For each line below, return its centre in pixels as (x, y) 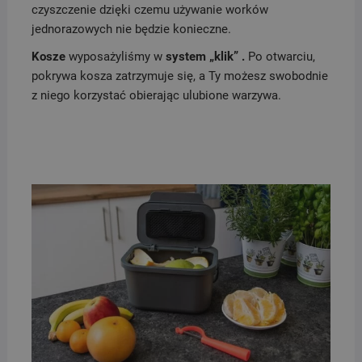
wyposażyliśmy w (117, 57)
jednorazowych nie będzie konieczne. (131, 29)
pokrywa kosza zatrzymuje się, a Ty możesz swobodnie (179, 76)
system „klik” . (206, 57)
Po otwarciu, (281, 57)
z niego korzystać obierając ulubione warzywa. (156, 96)
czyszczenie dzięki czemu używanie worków (149, 10)
